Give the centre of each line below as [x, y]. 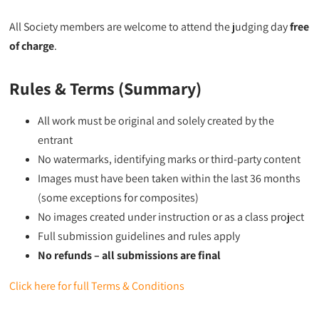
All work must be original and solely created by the [156, 120]
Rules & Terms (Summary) [106, 88]
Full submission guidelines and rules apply [139, 236]
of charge [32, 46]
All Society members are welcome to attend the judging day [150, 26]
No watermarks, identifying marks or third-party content [169, 159]
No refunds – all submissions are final [130, 255]
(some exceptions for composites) [119, 197]
